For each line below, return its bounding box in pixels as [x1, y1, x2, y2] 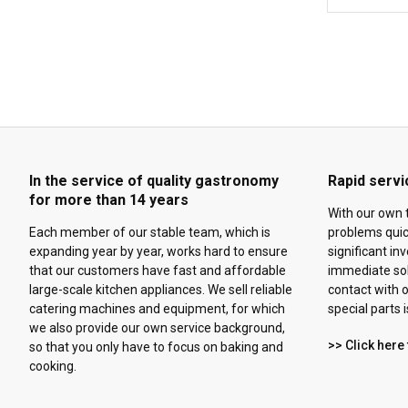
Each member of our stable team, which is [29, 225, 270, 240]
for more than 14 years [29, 191, 189, 209]
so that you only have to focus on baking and [29, 340, 283, 355]
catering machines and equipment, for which [29, 301, 285, 317]
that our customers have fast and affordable [29, 263, 286, 279]
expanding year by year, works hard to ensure [29, 244, 288, 260]
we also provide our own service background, [29, 321, 285, 336]
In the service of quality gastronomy [29, 172, 279, 190]
